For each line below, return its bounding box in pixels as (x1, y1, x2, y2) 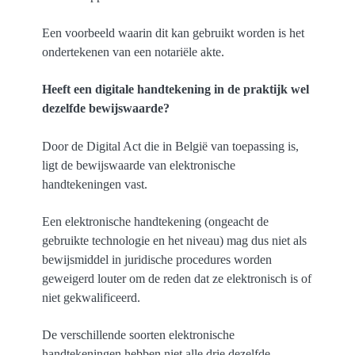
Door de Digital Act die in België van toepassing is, (42, 139, 300, 153)
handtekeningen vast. (42, 177, 148, 191)
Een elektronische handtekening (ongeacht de (42, 214, 269, 228)
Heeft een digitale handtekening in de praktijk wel (42, 82, 310, 97)
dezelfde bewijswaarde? (42, 101, 170, 116)
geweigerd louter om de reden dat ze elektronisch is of (42, 271, 312, 285)
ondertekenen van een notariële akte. (42, 45, 225, 59)
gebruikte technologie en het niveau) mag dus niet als (42, 233, 307, 247)
